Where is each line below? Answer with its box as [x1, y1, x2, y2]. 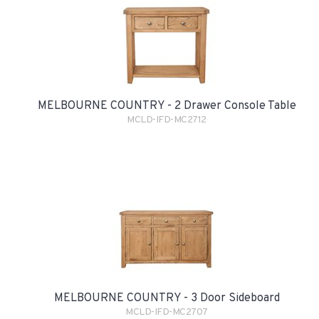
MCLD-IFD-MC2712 [127, 113, 206, 126]
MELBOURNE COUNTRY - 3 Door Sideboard [53, 291, 280, 305]
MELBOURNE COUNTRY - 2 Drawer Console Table [37, 98, 296, 113]
